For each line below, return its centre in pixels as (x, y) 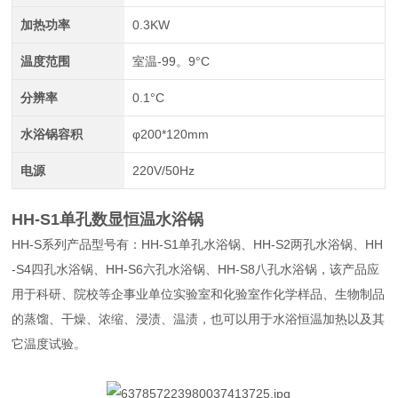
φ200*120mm (170, 134)
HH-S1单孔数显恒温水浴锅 (108, 219)
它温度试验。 (49, 343)
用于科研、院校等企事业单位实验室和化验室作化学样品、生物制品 (199, 294)
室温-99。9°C (171, 61)
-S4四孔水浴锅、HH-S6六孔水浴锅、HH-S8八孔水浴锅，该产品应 (196, 269)
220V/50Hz (163, 170)
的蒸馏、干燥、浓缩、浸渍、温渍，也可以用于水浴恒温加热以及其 (199, 318)
